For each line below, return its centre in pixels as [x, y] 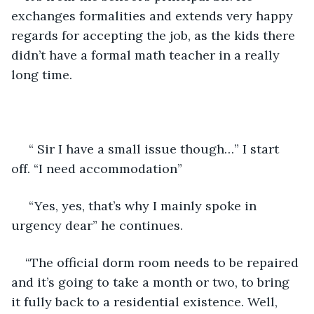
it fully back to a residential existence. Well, [146, 301]
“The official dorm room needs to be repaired [164, 262]
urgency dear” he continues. [97, 225]
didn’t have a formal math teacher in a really [147, 55]
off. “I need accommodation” [97, 168]
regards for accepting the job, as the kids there [155, 35]
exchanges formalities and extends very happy [154, 15]
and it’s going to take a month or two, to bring [152, 282]
